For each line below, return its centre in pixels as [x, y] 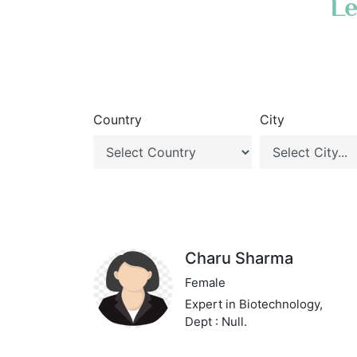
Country [118, 120]
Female [206, 282]
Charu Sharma [239, 258]
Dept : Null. [216, 322]
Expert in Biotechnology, [254, 304]
